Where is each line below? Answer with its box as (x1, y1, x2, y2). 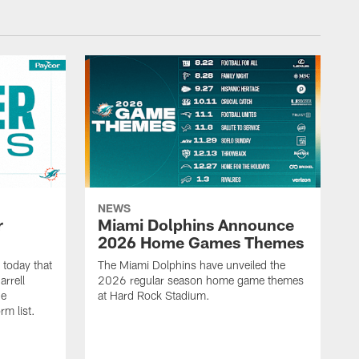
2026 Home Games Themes (98, 232, 304, 252)
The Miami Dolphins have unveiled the (98, 258, 285, 272)
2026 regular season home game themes (98, 273, 304, 288)
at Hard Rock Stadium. (98, 288, 210, 303)
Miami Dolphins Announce (98, 215, 294, 235)
